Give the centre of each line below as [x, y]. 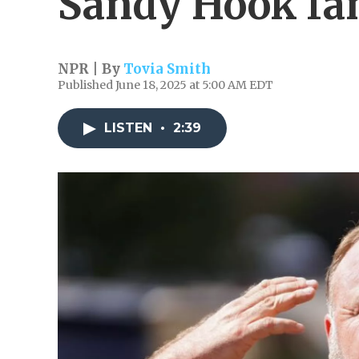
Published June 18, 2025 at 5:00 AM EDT [165, 85]
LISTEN [130, 128]
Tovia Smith [167, 69]
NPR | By [91, 69]
